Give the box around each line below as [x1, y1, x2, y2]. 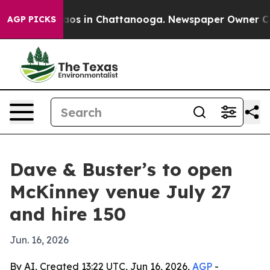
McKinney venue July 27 [10, 180, 231, 203]
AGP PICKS [7, 14, 56, 25]
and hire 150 [10, 202, 126, 225]
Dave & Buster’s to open [10, 158, 233, 181]
